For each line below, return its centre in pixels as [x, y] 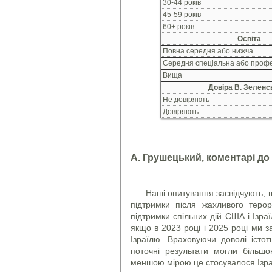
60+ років [178, 26]
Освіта [250, 39]
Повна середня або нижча [208, 51]
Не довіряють [186, 99]
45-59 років [182, 14]
